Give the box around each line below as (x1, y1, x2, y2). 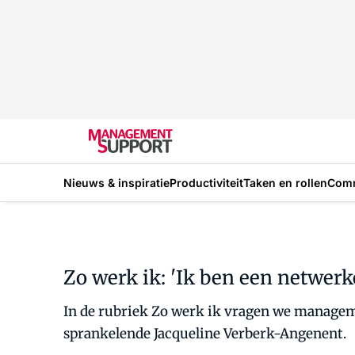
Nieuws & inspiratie (63, 175, 170, 189)
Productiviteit (170, 175, 243, 189)
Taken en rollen (243, 175, 327, 189)
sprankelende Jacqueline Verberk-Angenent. (63, 325, 346, 342)
